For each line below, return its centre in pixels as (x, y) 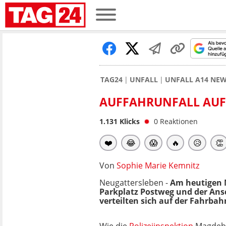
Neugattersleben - (135, 183)
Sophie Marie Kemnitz (158, 165)
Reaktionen (179, 121)
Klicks (129, 121)
